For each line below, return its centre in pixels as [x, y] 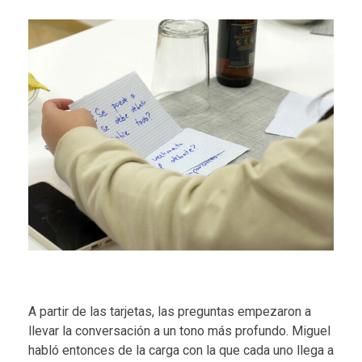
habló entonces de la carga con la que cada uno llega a [181, 350]
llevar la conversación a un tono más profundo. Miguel [179, 330]
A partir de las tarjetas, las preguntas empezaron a [170, 311]
